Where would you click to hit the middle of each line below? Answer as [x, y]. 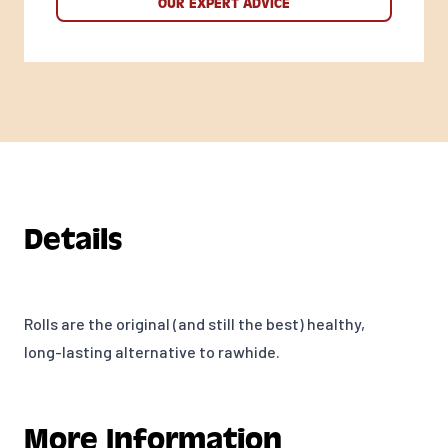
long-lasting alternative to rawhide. [153, 352]
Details [73, 240]
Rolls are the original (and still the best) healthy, [194, 324]
